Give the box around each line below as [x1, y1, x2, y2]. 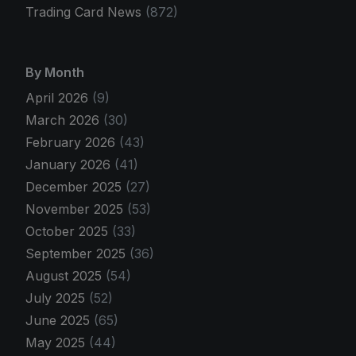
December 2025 [25, 179, 126, 195]
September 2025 [25, 246, 130, 262]
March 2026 [25, 112, 103, 129]
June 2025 [25, 312, 94, 329]
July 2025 [25, 290, 89, 307]
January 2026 [25, 157, 114, 173]
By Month [25, 64, 84, 81]
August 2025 [25, 268, 106, 284]
